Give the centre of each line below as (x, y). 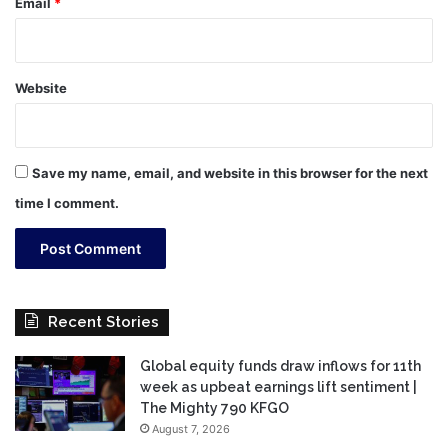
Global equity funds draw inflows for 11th (280, 366)
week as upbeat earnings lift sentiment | (278, 387)
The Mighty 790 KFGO (214, 408)
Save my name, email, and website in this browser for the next (230, 173)
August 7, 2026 (191, 429)
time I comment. (67, 203)
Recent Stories (103, 322)
